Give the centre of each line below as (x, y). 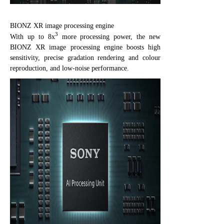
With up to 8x (32, 36)
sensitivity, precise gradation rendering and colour (85, 57)
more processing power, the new (109, 36)
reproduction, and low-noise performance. (69, 68)
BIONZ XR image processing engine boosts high (85, 47)
